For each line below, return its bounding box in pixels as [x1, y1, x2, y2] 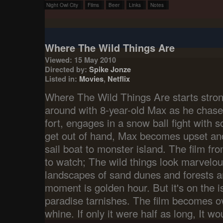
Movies [79, 73, 104, 84]
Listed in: [45, 73, 79, 84]
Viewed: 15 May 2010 [45, 54, 116, 65]
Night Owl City [46, 1, 78, 8]
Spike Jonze [89, 63, 131, 75]
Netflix [108, 73, 130, 84]
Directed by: [45, 63, 89, 75]
